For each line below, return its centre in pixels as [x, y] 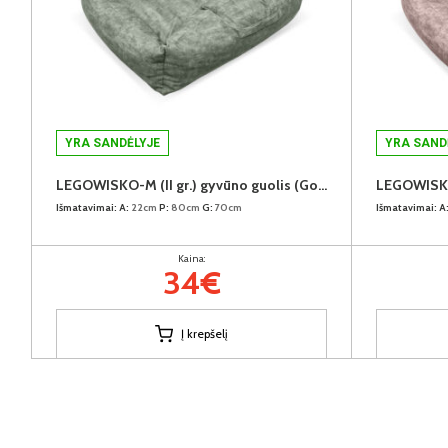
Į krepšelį [204, 333]
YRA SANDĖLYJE [112, 142]
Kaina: [191, 258]
